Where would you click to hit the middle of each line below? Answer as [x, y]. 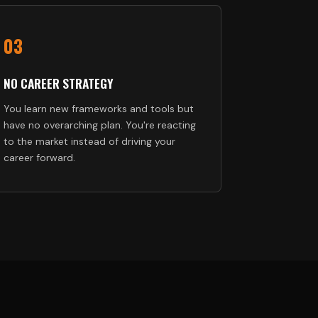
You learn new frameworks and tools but [99, 109]
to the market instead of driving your [89, 141]
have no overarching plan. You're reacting [100, 125]
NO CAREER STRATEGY [59, 83]
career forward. [39, 158]
